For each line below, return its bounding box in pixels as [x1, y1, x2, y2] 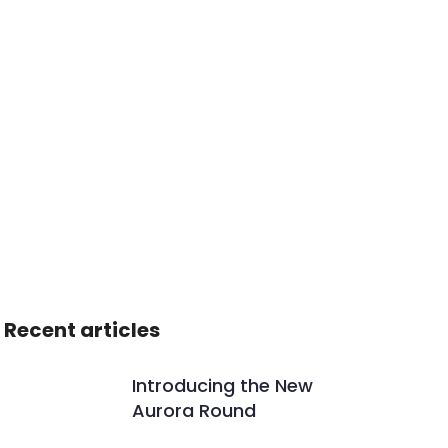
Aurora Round [132, 398, 257, 423]
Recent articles [4, 316, 161, 344]
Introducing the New [132, 373, 314, 398]
